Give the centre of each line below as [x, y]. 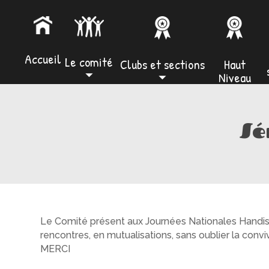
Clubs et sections [162, 65]
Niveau [234, 78]
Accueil [43, 59]
